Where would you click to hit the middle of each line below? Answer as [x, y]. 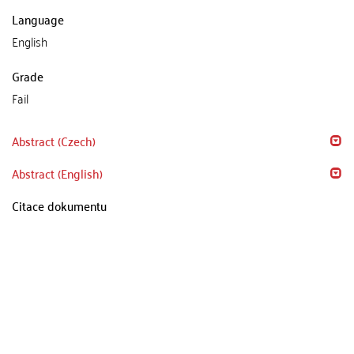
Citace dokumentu [59, 205]
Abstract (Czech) [54, 140]
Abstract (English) [57, 173]
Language [38, 19]
